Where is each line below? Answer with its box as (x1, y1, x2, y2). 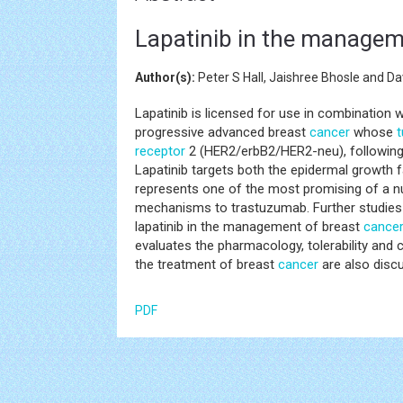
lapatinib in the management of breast (135, 219, 363, 235)
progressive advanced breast (135, 124, 309, 140)
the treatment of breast (135, 256, 278, 273)
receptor (135, 143, 185, 159)
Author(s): (135, 70, 195, 85)
